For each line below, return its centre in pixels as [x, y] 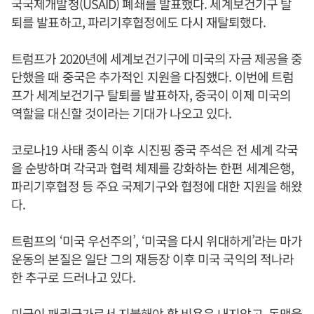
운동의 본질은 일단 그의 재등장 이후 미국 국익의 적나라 [153, 259]
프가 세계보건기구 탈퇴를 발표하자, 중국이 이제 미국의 [151, 95]
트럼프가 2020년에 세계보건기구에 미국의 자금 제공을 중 [157, 58]
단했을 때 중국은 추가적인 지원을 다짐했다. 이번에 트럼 [153, 76]
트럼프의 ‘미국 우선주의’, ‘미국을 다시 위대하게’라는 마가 [157, 240]
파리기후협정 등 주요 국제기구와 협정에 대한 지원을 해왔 [157, 186]
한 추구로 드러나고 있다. [74, 277]
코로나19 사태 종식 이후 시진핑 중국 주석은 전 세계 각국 [155, 149]
